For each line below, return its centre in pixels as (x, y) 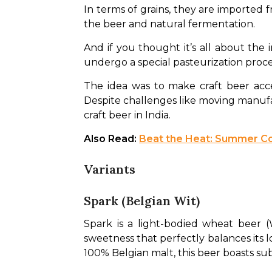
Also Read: (111, 139)
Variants (110, 169)
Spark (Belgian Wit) (142, 201)
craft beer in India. (127, 115)
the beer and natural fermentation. (171, 24)
